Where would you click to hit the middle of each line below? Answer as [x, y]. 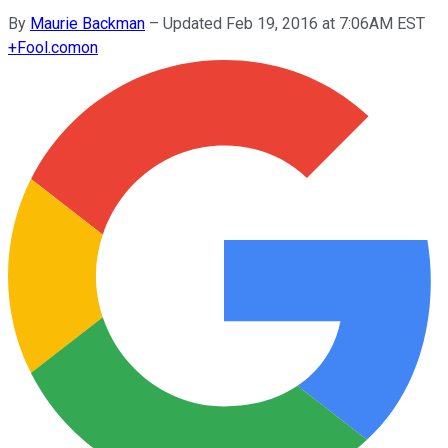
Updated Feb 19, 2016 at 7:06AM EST [294, 23]
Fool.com [49, 47]
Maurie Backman [87, 23]
